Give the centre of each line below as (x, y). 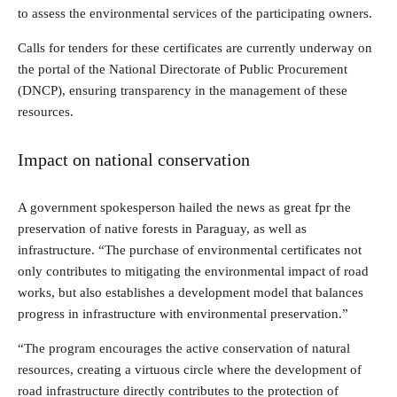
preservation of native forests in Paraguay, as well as (162, 229)
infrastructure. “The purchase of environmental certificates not (190, 250)
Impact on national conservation (134, 160)
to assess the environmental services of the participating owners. (195, 14)
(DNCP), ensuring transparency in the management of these (183, 91)
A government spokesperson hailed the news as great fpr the (184, 208)
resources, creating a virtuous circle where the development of (190, 370)
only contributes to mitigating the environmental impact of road (193, 272)
